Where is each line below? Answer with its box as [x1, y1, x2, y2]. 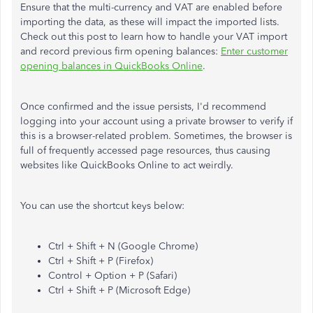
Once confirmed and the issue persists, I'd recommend [20, 101, 266, 112]
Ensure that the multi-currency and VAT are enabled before [20, 1, 282, 13]
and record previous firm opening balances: [20, 45, 221, 57]
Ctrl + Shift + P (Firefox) [48, 255, 153, 267]
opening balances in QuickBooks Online [20, 60, 203, 72]
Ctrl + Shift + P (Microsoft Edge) [48, 284, 190, 296]
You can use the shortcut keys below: [20, 200, 184, 212]
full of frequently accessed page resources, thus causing [20, 145, 270, 156]
